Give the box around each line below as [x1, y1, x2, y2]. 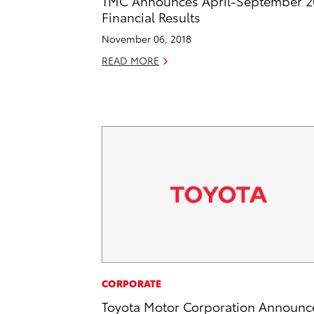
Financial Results [102, 7, 200, 25]
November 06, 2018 [102, 31, 191, 46]
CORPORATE [102, 276, 162, 291]
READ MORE [102, 53, 159, 67]
